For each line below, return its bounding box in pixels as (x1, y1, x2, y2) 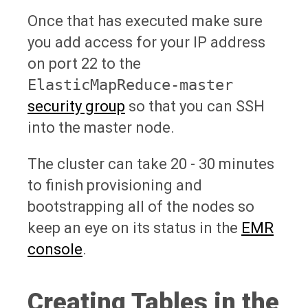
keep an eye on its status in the (27, 219, 241, 236)
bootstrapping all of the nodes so (27, 197, 254, 215)
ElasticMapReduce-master (27, 76, 233, 93)
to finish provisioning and (27, 176, 202, 194)
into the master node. (27, 118, 175, 136)
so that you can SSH (125, 97, 265, 115)
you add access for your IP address (27, 33, 265, 51)
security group (27, 97, 125, 115)
